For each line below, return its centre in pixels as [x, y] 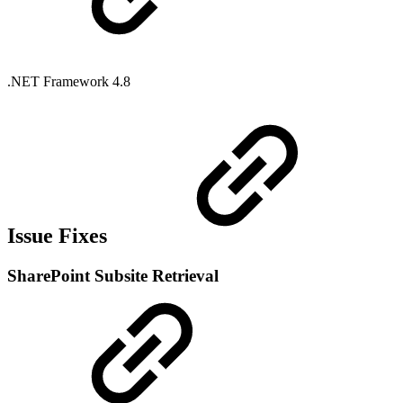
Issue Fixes [60, 236]
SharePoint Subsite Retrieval [113, 276]
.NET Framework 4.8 [71, 82]
